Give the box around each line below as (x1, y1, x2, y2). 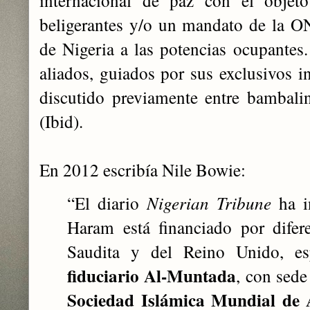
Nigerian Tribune (147, 191, 271, 215)
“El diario (67, 191, 147, 215)
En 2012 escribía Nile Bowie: (39, 158, 246, 181)
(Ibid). (39, 109, 83, 133)
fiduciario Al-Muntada (67, 263, 237, 289)
